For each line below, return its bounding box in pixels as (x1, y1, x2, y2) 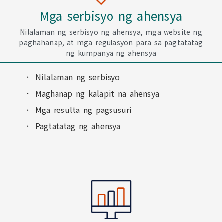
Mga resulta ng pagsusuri (35, 104, 132, 115)
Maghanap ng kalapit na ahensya (35, 87, 159, 99)
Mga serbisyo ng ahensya (39, 7, 183, 24)
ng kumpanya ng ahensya (66, 48, 156, 57)
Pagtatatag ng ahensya (35, 120, 121, 132)
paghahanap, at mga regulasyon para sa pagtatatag (19, 37, 203, 47)
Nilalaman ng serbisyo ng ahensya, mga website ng (20, 27, 202, 37)
